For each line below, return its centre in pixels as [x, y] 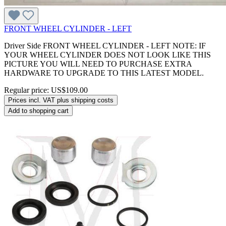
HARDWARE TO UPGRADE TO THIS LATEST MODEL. [104, 73]
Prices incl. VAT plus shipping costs [61, 100]
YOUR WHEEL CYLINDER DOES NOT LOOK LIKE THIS [107, 55]
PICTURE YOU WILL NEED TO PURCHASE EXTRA [98, 64]
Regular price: [27, 90]
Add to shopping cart [38, 111]
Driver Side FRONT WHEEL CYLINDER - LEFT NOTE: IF [105, 46]
